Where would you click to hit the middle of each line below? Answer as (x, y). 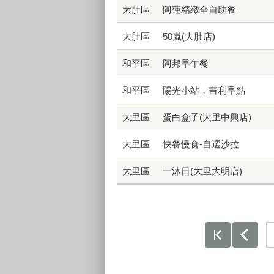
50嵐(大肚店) (189, 37)
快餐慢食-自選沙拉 (201, 144)
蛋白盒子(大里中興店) (207, 117)
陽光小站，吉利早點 (204, 91)
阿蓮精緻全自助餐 (199, 10)
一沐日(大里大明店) (202, 171)
